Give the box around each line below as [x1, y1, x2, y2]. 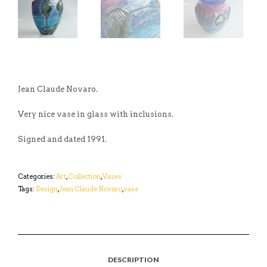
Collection [68, 172, 101, 181]
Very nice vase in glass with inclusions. [18, 110, 173, 119]
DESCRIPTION [108, 255, 159, 265]
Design [36, 185, 58, 194]
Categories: [18, 172, 56, 181]
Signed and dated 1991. [18, 135, 107, 144]
